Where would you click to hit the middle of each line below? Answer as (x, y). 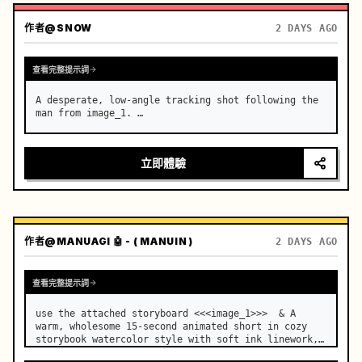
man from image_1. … (89, 113)
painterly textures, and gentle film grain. (154, 352)
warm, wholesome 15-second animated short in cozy (171, 326)
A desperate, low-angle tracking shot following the (177, 100)
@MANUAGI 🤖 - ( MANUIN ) (119, 241)
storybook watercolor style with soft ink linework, (177, 339)
